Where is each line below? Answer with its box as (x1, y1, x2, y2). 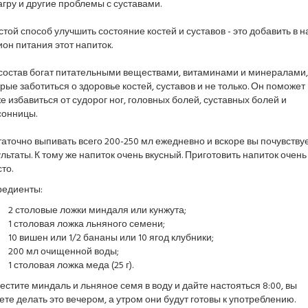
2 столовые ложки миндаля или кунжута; (8, 203, 186, 219)
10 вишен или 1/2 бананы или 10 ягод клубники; (8, 230, 214, 246)
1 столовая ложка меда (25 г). (8, 258, 133, 274)
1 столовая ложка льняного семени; (8, 217, 165, 232)
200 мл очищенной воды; (8, 244, 119, 260)
